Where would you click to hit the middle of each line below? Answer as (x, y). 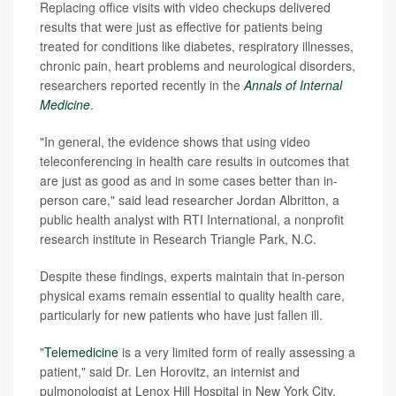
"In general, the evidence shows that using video (175, 142)
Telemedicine (81, 352)
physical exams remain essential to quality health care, (192, 296)
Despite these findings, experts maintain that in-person (192, 276)
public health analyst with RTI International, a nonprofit (192, 220)
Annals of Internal (293, 85)
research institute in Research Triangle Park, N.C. (178, 239)
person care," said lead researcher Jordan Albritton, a (190, 200)
